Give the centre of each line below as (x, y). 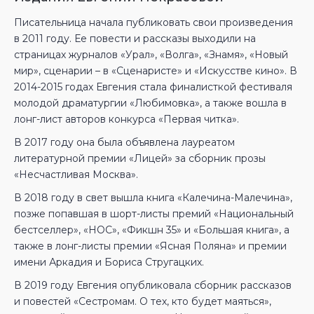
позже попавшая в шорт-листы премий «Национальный (154, 214)
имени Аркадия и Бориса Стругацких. (109, 262)
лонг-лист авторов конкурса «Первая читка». (127, 119)
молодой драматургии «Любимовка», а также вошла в (150, 103)
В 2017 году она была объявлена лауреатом (124, 142)
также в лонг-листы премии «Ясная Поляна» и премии (150, 246)
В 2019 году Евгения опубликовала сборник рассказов (153, 285)
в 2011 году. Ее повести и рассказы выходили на (135, 39)
